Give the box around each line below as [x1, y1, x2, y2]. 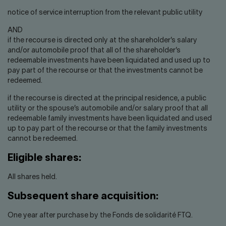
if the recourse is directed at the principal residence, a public [8, 95, 206, 102]
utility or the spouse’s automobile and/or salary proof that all [8, 105, 208, 112]
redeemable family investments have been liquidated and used [8, 116, 212, 122]
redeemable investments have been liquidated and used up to [8, 58, 210, 64]
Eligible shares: [8, 154, 81, 163]
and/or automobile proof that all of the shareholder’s [8, 47, 181, 54]
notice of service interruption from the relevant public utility [8, 10, 203, 16]
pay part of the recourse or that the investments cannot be [8, 68, 203, 74]
